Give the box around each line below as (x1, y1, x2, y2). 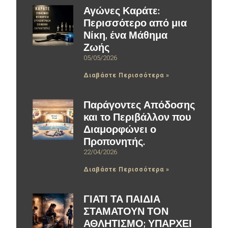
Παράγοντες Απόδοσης (83, 98, 195, 112)
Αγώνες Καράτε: (83, 4, 160, 18)
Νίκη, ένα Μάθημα (83, 28, 167, 42)
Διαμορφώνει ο (83, 123, 156, 136)
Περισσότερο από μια (83, 16, 187, 30)
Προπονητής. (83, 135, 145, 149)
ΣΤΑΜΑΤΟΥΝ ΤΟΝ (83, 205, 168, 218)
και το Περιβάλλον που (83, 110, 191, 124)
